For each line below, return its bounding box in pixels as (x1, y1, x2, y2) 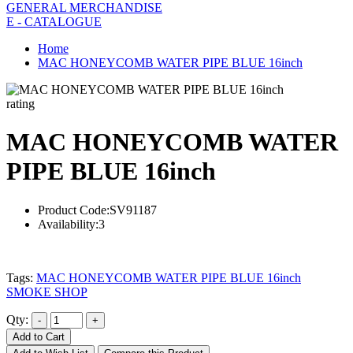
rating (6, 96, 35, 110)
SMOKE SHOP (6, 284, 87, 299)
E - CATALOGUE (6, 14, 102, 28)
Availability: (38, 217, 98, 231)
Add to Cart (13, 330, 65, 343)
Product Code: (38, 203, 110, 217)
